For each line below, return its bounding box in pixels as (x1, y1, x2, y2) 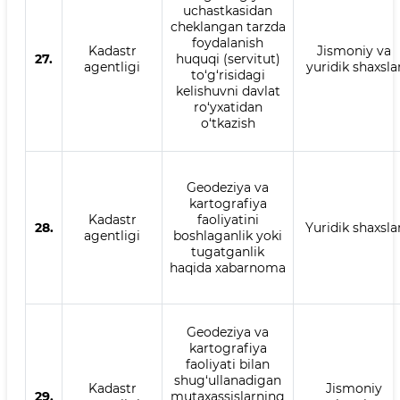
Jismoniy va (317, 43, 391, 59)
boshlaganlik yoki (173, 228, 282, 244)
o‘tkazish (200, 115, 255, 131)
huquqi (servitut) (175, 51, 280, 67)
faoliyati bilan (186, 356, 270, 372)
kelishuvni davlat (175, 83, 280, 99)
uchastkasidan (183, 3, 272, 19)
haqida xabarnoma (170, 260, 286, 276)
